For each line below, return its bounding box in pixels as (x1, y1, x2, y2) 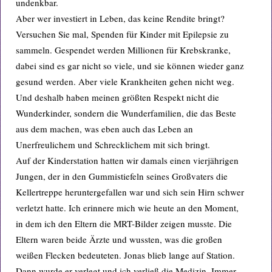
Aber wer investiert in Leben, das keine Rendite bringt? (16, 12, 225, 24)
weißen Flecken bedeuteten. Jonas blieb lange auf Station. (16, 249, 235, 261)
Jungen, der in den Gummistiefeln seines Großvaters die (16, 170, 228, 182)
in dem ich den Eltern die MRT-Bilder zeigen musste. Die (16, 217, 232, 229)
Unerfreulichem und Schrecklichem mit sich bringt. (16, 138, 210, 151)
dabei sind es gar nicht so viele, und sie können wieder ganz (16, 59, 244, 72)
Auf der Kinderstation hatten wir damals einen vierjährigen (16, 154, 239, 166)
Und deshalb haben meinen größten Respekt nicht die (16, 91, 219, 103)
